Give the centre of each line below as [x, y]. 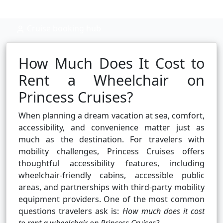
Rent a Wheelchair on [111, 80]
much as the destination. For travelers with [111, 140]
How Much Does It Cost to [111, 63]
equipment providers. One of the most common [111, 199]
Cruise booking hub [63, 29]
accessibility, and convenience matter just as [111, 128]
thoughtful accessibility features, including [111, 164]
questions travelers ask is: [70, 211]
